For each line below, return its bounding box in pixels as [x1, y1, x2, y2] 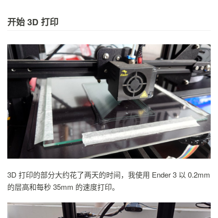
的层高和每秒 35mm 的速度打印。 [7, 182, 119, 192]
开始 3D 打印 [7, 16, 58, 29]
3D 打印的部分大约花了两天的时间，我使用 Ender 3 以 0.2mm [7, 169, 210, 180]
